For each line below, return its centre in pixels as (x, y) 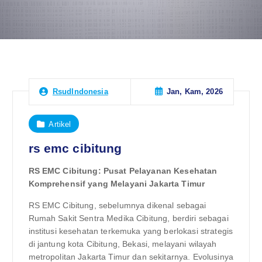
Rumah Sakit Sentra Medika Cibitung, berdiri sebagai (128, 218)
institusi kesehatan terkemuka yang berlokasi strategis (131, 231)
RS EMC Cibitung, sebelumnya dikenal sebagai (117, 205)
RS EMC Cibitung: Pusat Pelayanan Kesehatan (123, 171)
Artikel (60, 124)
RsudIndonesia (80, 92)
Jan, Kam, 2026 (194, 92)
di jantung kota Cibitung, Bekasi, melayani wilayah (123, 244)
